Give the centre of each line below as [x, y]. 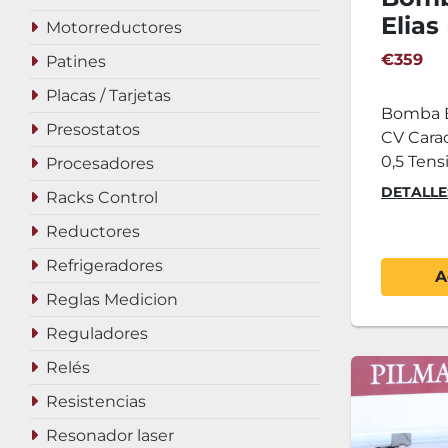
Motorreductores [114, 27]
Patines [76, 61]
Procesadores [100, 163]
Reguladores [97, 333]
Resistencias [96, 401]
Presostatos [93, 129]
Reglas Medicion [112, 299]
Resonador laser [110, 435]
